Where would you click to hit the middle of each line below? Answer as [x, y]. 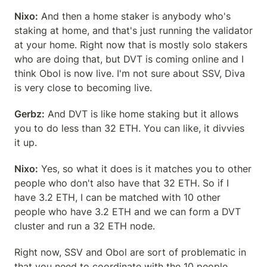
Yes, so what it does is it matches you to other [145, 169]
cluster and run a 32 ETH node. [85, 226]
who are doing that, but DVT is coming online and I [129, 59]
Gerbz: [30, 114]
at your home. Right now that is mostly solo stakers [131, 45]
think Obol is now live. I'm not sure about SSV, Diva [130, 73]
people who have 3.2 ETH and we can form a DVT [128, 212]
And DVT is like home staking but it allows [142, 114]
